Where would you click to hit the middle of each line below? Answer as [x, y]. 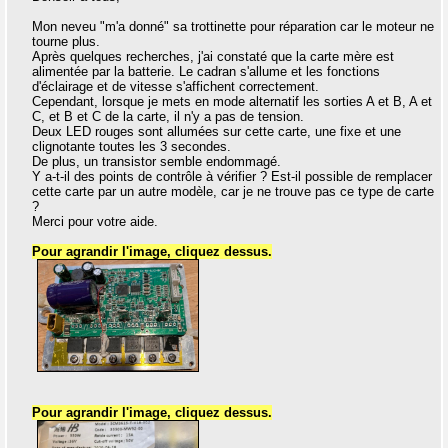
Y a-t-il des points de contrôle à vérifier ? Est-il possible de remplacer [232, 177]
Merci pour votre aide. [95, 222]
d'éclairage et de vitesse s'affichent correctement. [175, 87]
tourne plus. [66, 42]
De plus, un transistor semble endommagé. [156, 162]
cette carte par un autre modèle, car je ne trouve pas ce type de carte [233, 192]
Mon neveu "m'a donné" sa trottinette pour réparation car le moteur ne [233, 27]
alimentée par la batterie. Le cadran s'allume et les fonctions [206, 72]
